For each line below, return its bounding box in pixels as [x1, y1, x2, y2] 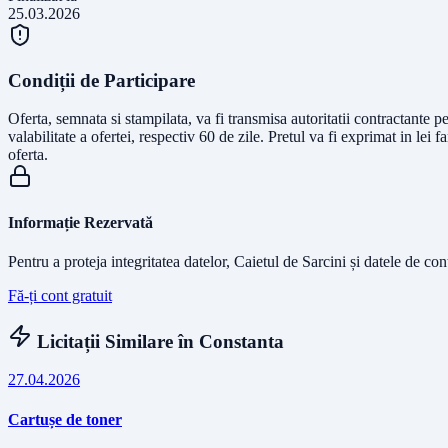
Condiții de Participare [8, 69, 195, 91]
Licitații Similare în [32, 330, 199, 352]
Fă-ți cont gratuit [8, 286, 112, 304]
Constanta [199, 330, 284, 352]
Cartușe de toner [8, 410, 122, 428]
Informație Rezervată [8, 213, 153, 231]
